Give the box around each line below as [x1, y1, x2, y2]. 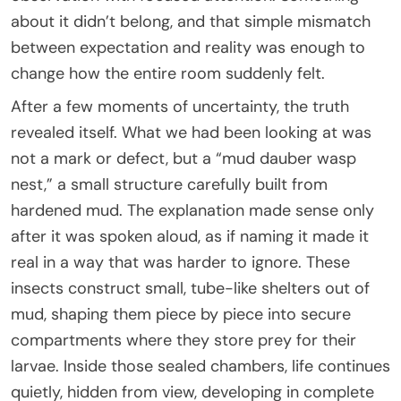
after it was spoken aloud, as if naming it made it [11, 225, 369, 247]
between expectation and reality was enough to [11, 36, 365, 58]
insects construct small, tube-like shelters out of [11, 277, 370, 299]
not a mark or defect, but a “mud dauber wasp [11, 147, 356, 169]
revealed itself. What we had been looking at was [11, 121, 371, 143]
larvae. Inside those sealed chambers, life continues [11, 354, 390, 377]
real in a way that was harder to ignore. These [11, 251, 350, 273]
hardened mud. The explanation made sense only [11, 199, 374, 221]
